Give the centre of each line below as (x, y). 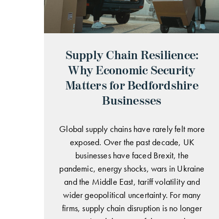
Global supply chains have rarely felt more (132, 129)
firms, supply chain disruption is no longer (132, 208)
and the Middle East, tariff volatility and (132, 181)
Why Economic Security (132, 70)
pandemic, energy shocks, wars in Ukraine (132, 168)
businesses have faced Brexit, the (132, 155)
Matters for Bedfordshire (132, 86)
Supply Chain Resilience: (132, 55)
